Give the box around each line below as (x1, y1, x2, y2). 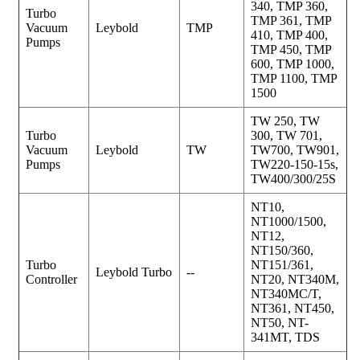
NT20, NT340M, (251, 272, 339, 286)
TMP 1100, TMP (251, 71, 337, 85)
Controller (26, 272, 77, 286)
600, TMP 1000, (251, 56, 334, 71)
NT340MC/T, (251, 286, 321, 301)
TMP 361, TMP (251, 13, 332, 27)
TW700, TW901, (251, 142, 339, 157)
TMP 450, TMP (251, 42, 332, 56)
